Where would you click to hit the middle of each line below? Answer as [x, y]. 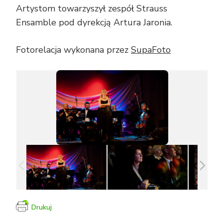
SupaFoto [151, 50]
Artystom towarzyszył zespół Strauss [92, 9]
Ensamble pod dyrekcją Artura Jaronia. [94, 23]
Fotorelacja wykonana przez [73, 50]
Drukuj [42, 208]
